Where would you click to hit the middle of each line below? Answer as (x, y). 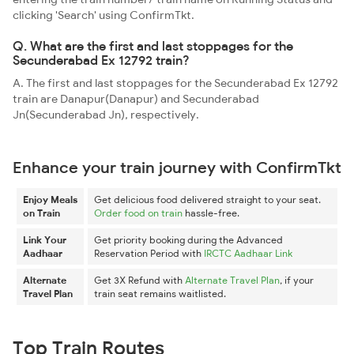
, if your (297, 280)
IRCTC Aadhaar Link (248, 253)
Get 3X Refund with (139, 280)
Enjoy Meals (50, 200)
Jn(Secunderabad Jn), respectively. (106, 115)
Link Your (45, 240)
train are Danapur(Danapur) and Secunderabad (136, 99)
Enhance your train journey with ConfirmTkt (177, 167)
